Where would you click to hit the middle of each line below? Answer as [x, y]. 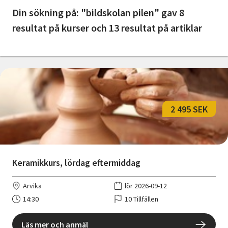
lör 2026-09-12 [146, 186]
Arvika [32, 186]
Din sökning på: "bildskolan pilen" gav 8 [98, 13]
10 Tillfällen [141, 199]
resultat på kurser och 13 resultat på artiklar [107, 28]
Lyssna [36, 78]
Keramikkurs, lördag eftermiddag [76, 163]
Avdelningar [33, 33]
